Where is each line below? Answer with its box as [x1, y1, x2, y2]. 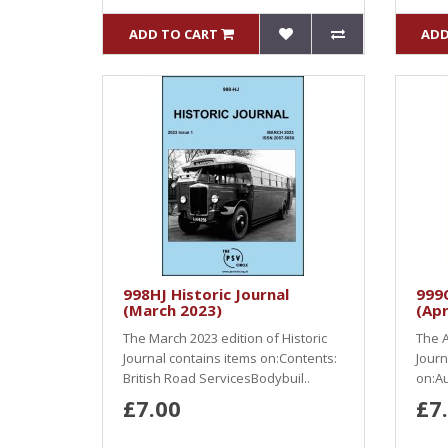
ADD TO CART [128, 25, 218, 43]
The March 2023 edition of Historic [123, 329, 327, 347]
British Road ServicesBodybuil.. [123, 369, 310, 387]
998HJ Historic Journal [123, 284, 289, 304]
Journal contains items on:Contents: [123, 349, 337, 367]
